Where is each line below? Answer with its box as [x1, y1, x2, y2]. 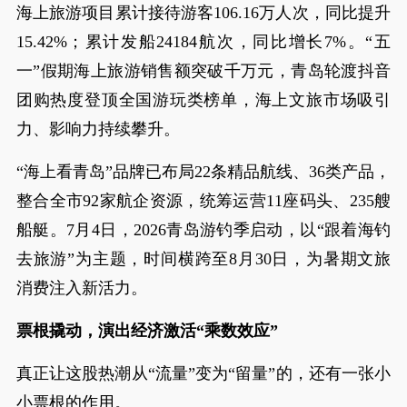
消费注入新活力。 [15, 279, 147, 297]
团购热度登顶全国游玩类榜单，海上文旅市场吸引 [15, 91, 392, 109]
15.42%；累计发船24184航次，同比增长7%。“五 [15, 33, 392, 51]
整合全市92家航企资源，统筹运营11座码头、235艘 [15, 192, 392, 210]
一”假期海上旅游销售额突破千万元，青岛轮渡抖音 [15, 62, 392, 80]
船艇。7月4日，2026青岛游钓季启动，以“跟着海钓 [15, 221, 392, 239]
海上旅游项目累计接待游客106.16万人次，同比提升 [15, 4, 392, 22]
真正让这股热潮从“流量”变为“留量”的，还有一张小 [15, 364, 392, 382]
